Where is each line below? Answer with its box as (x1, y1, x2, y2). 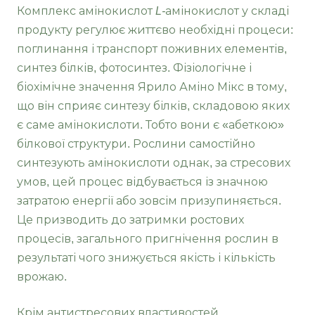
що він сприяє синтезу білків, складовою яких (17, 100, 290, 112)
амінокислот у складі (165, 5, 289, 18)
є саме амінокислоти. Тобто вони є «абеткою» (17, 119, 284, 131)
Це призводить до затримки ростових (17, 214, 244, 226)
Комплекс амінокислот (17, 5, 155, 18)
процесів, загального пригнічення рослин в (17, 233, 278, 245)
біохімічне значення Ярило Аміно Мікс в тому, (17, 81, 287, 94)
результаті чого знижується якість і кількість (17, 252, 276, 264)
